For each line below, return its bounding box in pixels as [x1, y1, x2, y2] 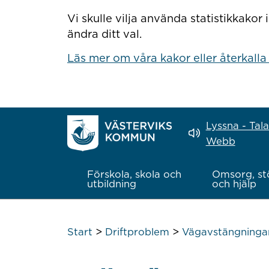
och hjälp [211, 178, 256, 190]
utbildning [86, 178, 136, 190]
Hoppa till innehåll [66, 6, 136, 16]
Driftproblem [104, 226, 169, 238]
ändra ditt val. [67, 27, 142, 41]
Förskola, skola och [86, 168, 181, 181]
